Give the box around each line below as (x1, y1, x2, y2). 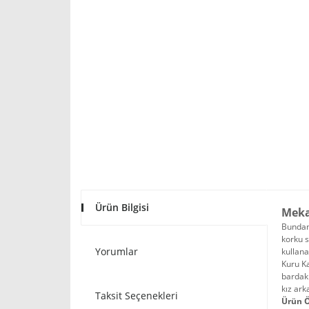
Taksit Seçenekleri (95, 289, 178, 302)
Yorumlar (95, 245, 138, 258)
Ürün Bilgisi (95, 201, 149, 214)
